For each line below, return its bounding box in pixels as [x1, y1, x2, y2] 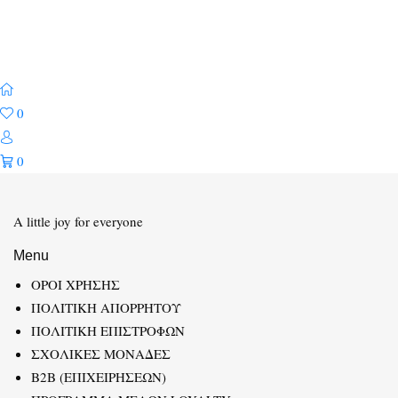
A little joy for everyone [13, 212, 143, 231]
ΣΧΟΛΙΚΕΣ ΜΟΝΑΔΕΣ [31, 344, 171, 362]
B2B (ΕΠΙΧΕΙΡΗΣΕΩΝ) [31, 367, 166, 386]
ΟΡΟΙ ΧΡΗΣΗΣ [31, 275, 120, 293]
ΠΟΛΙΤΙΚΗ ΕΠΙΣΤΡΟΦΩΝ [31, 321, 185, 339]
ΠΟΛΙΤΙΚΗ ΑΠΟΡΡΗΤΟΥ [31, 298, 181, 316]
